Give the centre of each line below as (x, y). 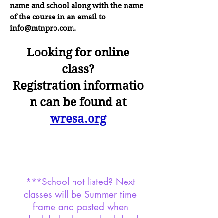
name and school (39, 6)
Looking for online (78, 53)
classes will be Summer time (80, 194)
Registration (48, 86)
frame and (54, 207)
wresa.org (78, 119)
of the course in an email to (58, 17)
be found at (94, 102)
